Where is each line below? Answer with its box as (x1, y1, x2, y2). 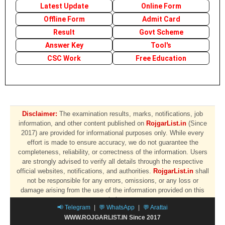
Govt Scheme (139, 28, 183, 36)
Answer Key (45, 41, 83, 49)
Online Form (141, 2, 181, 10)
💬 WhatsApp (99, 204, 135, 211)
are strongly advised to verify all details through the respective (22, 158, 203, 165)
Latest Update (40, 2, 88, 10)
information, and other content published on (18, 120, 146, 127)
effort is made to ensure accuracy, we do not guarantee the (27, 139, 198, 146)
